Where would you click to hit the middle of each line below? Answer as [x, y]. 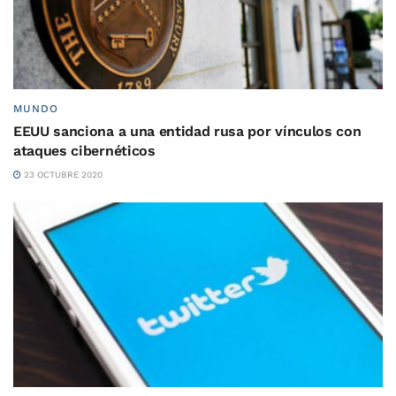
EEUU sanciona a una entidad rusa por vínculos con [187, 131]
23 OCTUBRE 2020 [62, 175]
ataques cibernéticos [84, 151]
